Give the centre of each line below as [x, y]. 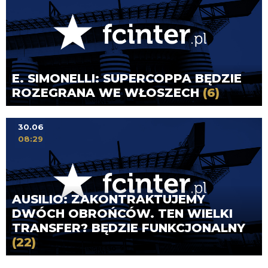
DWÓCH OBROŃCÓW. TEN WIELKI [122, 213]
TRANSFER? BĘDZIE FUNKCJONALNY [129, 228]
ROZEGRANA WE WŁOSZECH [107, 93]
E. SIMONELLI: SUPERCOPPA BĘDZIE [127, 79]
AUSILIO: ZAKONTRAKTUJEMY [109, 199]
